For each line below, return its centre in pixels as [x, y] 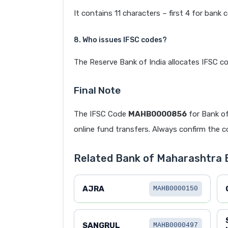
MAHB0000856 [158, 114]
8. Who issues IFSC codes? [120, 40]
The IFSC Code [101, 114]
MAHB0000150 [175, 189]
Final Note [97, 91]
